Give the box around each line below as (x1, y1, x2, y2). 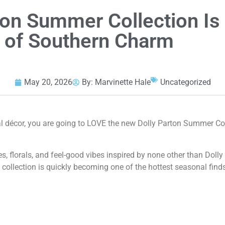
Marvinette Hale (94, 77, 151, 87)
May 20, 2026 (24, 77, 72, 87)
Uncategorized (160, 77, 211, 87)
